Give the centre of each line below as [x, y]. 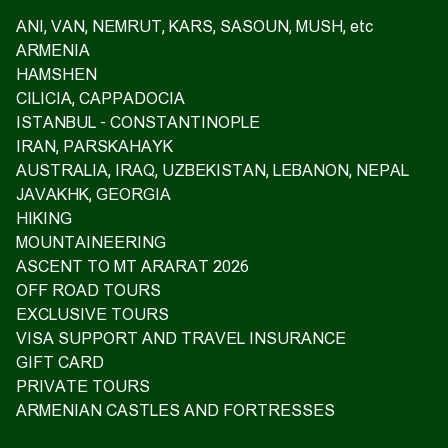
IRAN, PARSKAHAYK [94, 146]
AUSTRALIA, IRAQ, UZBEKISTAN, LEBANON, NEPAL [212, 170]
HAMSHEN [56, 74]
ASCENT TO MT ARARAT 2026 [132, 266]
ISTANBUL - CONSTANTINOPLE [138, 122]
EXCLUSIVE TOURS [92, 314]
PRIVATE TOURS [83, 386]
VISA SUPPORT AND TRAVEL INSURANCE [181, 338]
